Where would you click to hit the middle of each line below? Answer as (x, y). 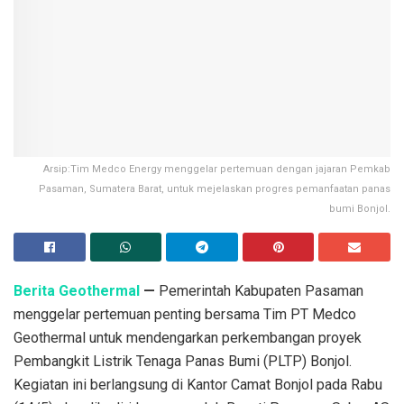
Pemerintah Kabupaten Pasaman (259, 291)
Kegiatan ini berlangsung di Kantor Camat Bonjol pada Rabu (198, 385)
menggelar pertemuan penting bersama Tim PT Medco (185, 315)
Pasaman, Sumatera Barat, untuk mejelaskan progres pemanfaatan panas (215, 189)
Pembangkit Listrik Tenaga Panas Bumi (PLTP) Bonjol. (183, 362)
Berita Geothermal (77, 291)
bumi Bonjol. (360, 209)
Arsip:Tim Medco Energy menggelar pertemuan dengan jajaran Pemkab (217, 170)
